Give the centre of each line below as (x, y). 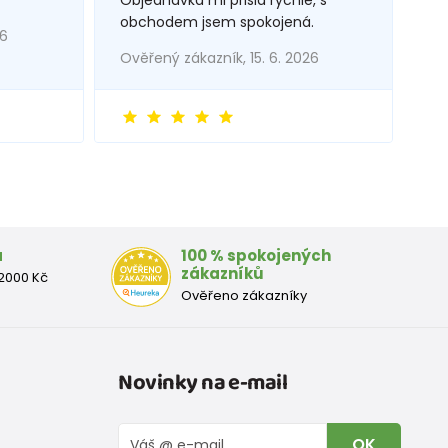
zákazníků (222, 273)
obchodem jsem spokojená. (216, 21)
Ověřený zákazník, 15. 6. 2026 (219, 57)
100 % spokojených (255, 255)
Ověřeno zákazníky (243, 295)
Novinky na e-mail (203, 382)
